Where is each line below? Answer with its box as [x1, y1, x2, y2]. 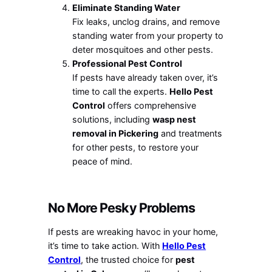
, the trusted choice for [81, 254, 176, 265]
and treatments [158, 128, 223, 139]
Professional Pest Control [72, 58, 183, 69]
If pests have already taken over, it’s [72, 72, 219, 83]
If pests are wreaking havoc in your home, [48, 226, 219, 237]
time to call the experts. [72, 86, 170, 97]
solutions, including [72, 114, 153, 125]
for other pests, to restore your [72, 142, 199, 153]
